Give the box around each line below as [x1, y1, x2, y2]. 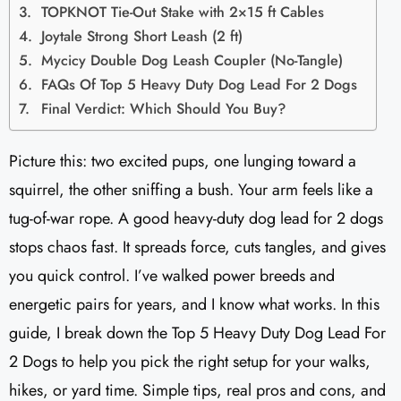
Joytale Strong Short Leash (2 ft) [41, 26, 243, 47]
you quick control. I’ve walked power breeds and [9, 264, 335, 288]
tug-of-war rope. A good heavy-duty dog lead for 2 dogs [9, 207, 383, 231]
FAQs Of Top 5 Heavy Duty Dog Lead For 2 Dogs [41, 74, 358, 96]
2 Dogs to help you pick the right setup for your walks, [9, 350, 371, 374]
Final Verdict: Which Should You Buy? [41, 98, 287, 120]
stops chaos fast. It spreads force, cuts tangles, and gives [9, 235, 386, 260]
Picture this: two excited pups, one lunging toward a [9, 149, 356, 174]
